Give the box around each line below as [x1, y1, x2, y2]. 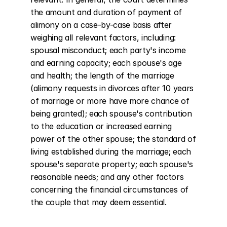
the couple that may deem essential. [30, 197, 167, 207]
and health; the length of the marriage [30, 70, 174, 81]
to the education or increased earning [30, 121, 172, 131]
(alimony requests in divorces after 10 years [30, 83, 194, 93]
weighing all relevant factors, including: [30, 32, 176, 43]
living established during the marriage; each [30, 146, 191, 157]
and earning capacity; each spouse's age [30, 58, 182, 68]
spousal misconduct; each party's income [30, 45, 186, 55]
